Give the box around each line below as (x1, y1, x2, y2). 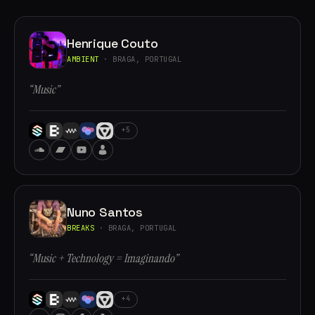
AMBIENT (67, 53, 99, 64)
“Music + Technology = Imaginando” (29, 251, 178, 266)
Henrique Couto (67, 34, 158, 51)
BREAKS (67, 222, 95, 233)
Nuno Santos (67, 203, 143, 220)
